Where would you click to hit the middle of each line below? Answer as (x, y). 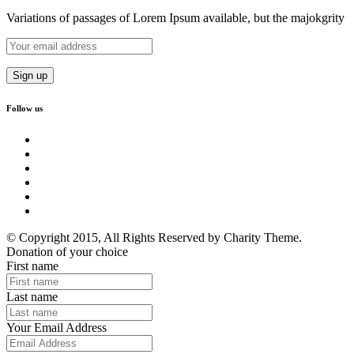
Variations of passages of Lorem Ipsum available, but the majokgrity (175, 17)
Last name (32, 296)
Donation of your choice (67, 251)
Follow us (24, 108)
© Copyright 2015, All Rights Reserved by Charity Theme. (154, 237)
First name (32, 265)
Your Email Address (56, 327)
